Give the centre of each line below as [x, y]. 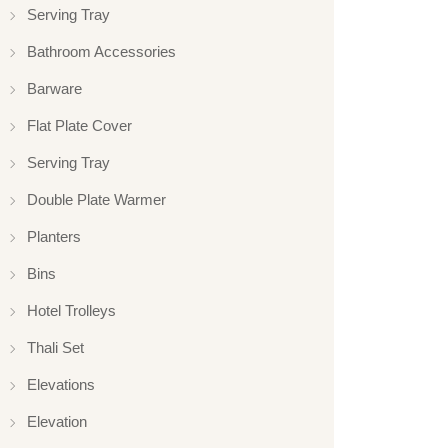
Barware [54, 88]
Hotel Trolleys [71, 310]
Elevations [61, 384]
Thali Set [55, 347]
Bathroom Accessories [101, 51]
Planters [54, 236]
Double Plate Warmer [96, 199]
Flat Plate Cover [79, 125]
